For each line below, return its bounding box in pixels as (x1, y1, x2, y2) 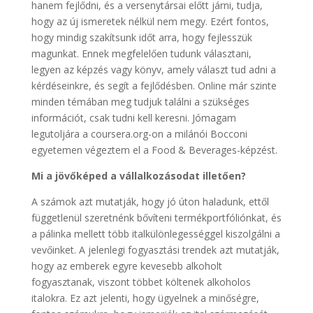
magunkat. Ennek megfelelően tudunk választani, (31, 47, 252, 60)
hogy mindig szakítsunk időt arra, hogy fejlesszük (31, 31, 252, 44)
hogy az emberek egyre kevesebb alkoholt (31, 259, 222, 272)
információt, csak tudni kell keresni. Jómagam (31, 111, 236, 124)
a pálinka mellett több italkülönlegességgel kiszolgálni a (31, 227, 280, 240)
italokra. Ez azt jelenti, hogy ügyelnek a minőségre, (31, 291, 259, 305)
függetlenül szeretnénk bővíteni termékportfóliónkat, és (31, 211, 282, 224)
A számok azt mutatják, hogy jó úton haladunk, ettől (31, 195, 269, 208)
